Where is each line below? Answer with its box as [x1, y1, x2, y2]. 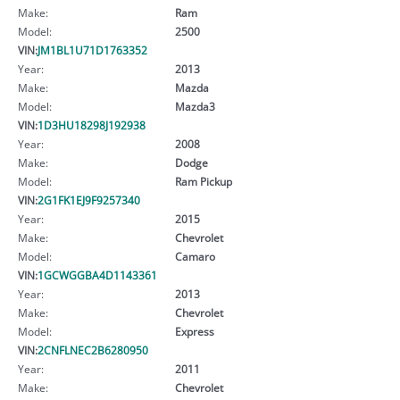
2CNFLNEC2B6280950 [37, 342, 148, 357]
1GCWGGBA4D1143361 [37, 267, 157, 282]
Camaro [174, 248, 215, 263]
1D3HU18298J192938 [37, 117, 146, 132]
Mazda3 [174, 98, 215, 113]
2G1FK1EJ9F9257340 [37, 192, 140, 207]
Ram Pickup [174, 173, 232, 188]
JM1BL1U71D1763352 [37, 42, 147, 57]
